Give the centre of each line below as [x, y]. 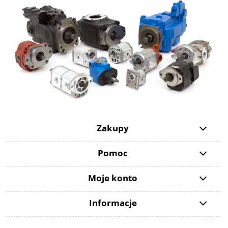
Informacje [113, 203]
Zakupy [113, 128]
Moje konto [113, 178]
